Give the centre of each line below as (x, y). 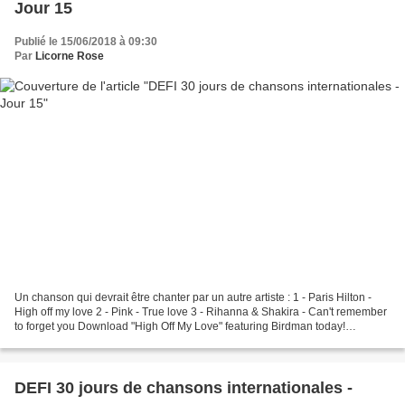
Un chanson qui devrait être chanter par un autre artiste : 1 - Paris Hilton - (193, 298)
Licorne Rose (70, 56)
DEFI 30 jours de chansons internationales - (184, 388)
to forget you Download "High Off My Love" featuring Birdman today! (180, 327)
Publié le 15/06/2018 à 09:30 (86, 41)
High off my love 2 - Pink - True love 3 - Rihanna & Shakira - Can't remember (201, 312)
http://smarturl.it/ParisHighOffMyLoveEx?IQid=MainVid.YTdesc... (170, 341)
